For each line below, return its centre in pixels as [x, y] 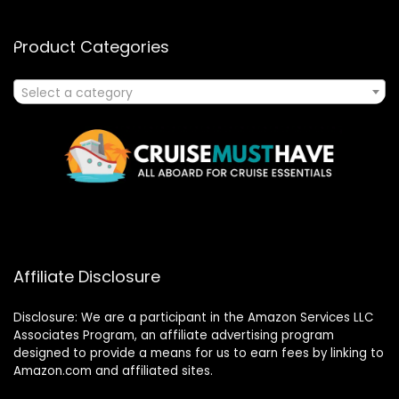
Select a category [77, 92]
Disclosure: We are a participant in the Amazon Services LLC [193, 317]
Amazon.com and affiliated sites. [113, 370]
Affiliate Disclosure [87, 276]
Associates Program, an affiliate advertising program [174, 335]
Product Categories [91, 46]
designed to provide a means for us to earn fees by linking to [199, 353]
